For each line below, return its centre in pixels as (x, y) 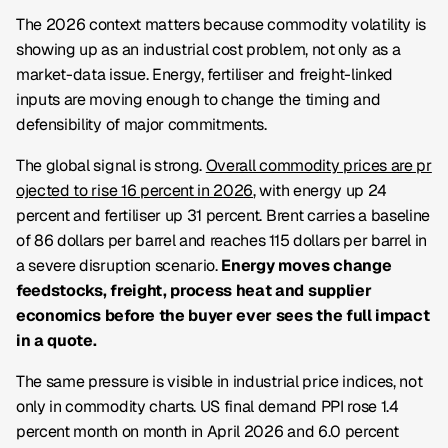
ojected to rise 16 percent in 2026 (135, 190)
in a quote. (56, 340)
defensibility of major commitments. (141, 124)
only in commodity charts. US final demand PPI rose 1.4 (207, 406)
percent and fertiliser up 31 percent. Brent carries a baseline (223, 215)
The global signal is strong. (111, 165)
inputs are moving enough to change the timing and (198, 99)
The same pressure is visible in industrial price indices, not (219, 381)
